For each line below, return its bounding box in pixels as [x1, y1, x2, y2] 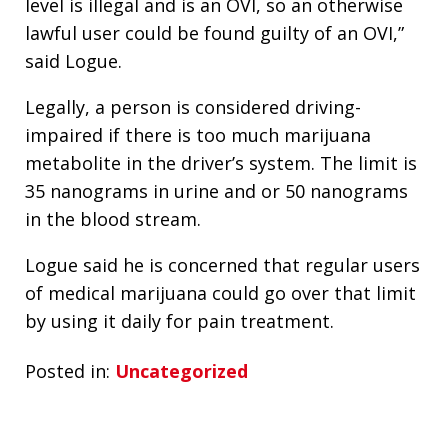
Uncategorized [115, 359, 248, 384]
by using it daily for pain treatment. [25, 308, 339, 333]
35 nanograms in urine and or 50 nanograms [25, 178, 408, 203]
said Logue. [25, 48, 122, 73]
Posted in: [25, 359, 110, 384]
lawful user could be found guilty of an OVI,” [25, 20, 404, 45]
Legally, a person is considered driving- [25, 94, 361, 119]
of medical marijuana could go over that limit [25, 280, 416, 305]
